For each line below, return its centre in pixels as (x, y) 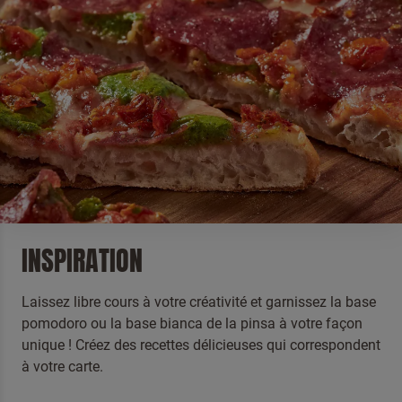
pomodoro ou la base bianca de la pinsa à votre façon (192, 323)
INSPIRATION (82, 261)
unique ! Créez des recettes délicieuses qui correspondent (201, 345)
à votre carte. (62, 367)
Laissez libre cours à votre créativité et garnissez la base (199, 302)
